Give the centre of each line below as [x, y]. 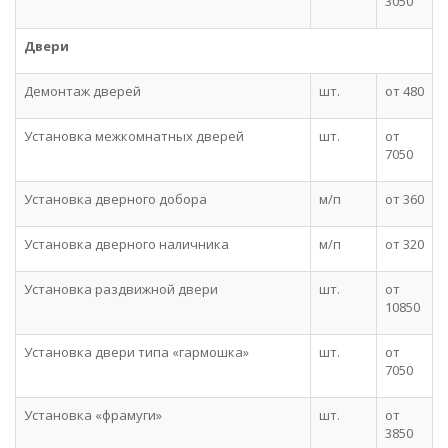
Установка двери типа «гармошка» [136, 352]
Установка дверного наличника [126, 244]
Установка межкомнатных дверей [134, 136]
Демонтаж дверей [82, 91]
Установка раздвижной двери [121, 289]
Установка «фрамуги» [93, 415]
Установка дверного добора [115, 199]
